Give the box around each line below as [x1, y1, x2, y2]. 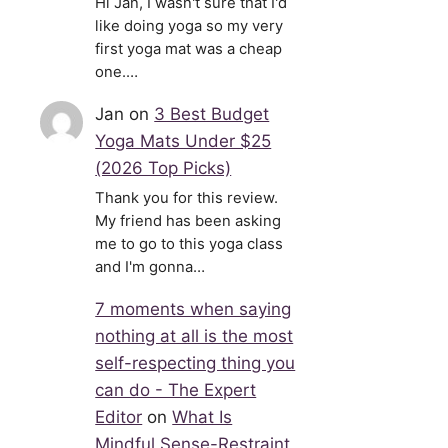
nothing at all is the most [95, 326, 294, 347]
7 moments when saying [95, 299, 292, 320]
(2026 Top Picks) [95, 158, 232, 179]
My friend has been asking [95, 212, 282, 231]
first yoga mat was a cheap [95, 40, 283, 59]
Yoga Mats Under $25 [95, 131, 272, 152]
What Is [172, 407, 233, 428]
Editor [95, 407, 143, 428]
